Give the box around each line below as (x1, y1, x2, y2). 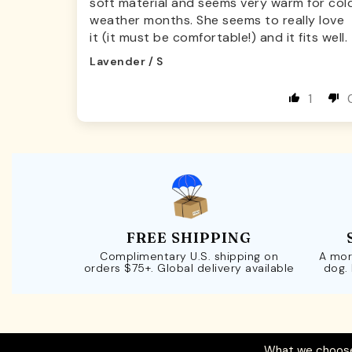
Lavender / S (90, 53, 163, 68)
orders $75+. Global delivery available (83, 260, 295, 275)
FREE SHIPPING (126, 228, 252, 247)
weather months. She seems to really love (90, 11, 344, 28)
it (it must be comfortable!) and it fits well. (90, 28, 347, 46)
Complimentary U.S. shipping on (100, 248, 279, 263)
